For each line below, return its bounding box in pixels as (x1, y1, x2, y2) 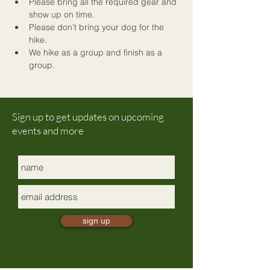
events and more (12, 124, 84, 137)
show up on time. (29, 9, 95, 20)
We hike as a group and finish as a (29, 47, 165, 58)
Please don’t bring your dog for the (29, 22, 166, 33)
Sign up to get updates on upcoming (12, 110, 164, 123)
